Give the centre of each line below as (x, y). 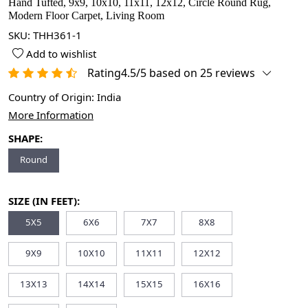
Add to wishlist (60, 54)
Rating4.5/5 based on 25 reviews (171, 73)
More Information (51, 115)
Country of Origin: (53, 97)
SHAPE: (25, 139)
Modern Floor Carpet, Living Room (86, 16)
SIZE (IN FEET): (44, 201)
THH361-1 (57, 35)
